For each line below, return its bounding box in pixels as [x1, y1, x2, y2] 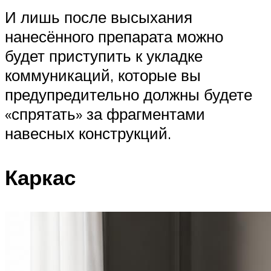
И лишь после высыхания [5, 7, 192, 27]
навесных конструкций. [5, 123, 171, 143]
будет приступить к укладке [5, 45, 203, 65]
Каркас [5, 163, 76, 191]
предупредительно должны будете [5, 84, 252, 104]
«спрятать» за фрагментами [5, 103, 205, 123]
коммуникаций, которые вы [5, 65, 201, 85]
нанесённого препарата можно [5, 26, 223, 46]
